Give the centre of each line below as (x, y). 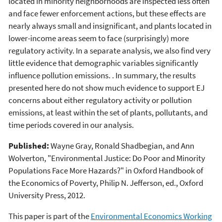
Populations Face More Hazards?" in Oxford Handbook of (106, 170)
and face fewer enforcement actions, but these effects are (107, 13)
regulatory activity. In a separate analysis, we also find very (110, 50)
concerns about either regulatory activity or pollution (100, 100)
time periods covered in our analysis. (71, 125)
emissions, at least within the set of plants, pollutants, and (108, 112)
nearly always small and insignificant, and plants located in (110, 26)
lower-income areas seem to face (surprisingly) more (99, 38)
